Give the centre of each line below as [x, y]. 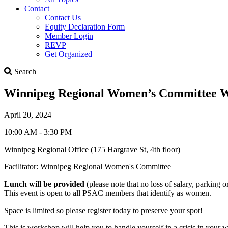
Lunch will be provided [45, 184]
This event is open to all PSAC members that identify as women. [108, 193]
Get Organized [68, 54]
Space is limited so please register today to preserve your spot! [103, 210]
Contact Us [63, 17]
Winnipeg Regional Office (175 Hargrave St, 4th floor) [92, 149]
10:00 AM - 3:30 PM [38, 132]
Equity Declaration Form [85, 26]
